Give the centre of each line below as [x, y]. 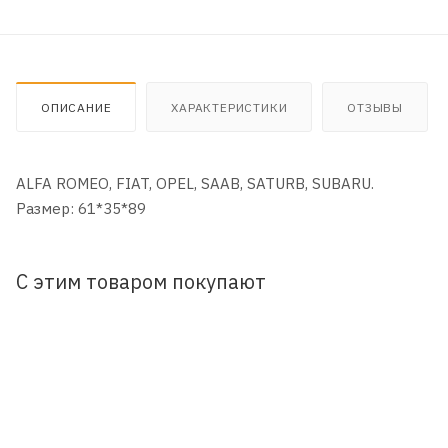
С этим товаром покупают [141, 281]
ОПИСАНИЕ [76, 107]
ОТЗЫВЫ [375, 107]
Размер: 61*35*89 [81, 208]
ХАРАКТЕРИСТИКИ [229, 107]
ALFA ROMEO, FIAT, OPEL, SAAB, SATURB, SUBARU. [195, 183]
